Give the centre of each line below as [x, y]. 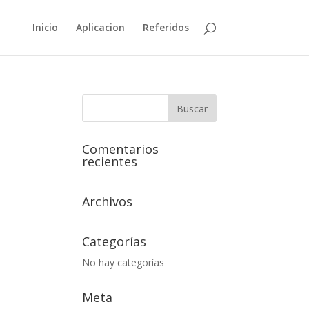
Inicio [45, 27]
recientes [110, 161]
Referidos [166, 27]
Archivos [108, 201]
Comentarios [121, 149]
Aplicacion [100, 27]
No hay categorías [123, 262]
